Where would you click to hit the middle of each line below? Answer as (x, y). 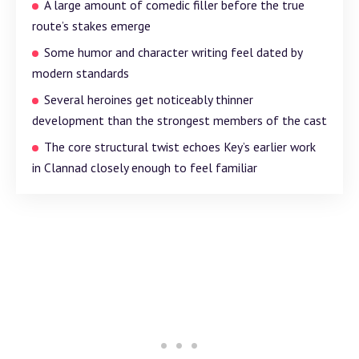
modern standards (81, 73)
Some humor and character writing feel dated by (173, 52)
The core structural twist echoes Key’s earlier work (180, 147)
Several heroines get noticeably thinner (149, 100)
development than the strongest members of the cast (179, 121)
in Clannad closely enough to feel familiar (145, 168)
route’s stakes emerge (91, 26)
